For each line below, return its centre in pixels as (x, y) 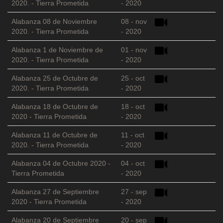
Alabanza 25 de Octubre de (55, 78)
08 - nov (134, 22)
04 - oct (133, 164)
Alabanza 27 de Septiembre (55, 192)
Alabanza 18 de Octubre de (55, 107)
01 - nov (134, 50)
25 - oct (133, 78)
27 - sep (134, 192)
